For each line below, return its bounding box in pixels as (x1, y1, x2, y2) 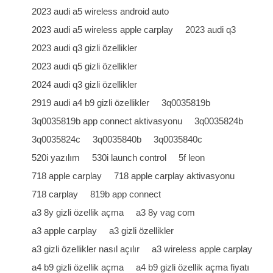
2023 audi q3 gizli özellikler (32, 43, 138, 53)
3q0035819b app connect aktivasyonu (32, 116, 183, 126)
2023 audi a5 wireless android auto (32, 6, 169, 16)
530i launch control (92, 152, 167, 163)
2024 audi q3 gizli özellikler (32, 79, 138, 90)
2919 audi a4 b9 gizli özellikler (32, 97, 150, 108)
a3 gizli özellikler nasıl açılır (32, 244, 140, 254)
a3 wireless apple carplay (152, 244, 253, 254)
